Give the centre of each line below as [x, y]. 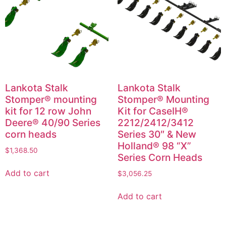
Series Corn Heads [160, 158]
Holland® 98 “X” [154, 146]
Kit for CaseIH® [153, 111]
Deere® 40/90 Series [53, 123]
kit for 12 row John [48, 111]
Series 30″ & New [157, 134]
